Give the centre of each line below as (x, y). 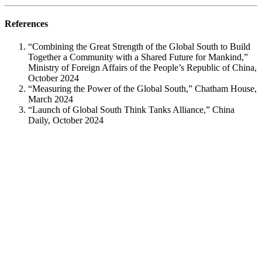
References (26, 24)
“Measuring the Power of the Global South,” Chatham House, (142, 89)
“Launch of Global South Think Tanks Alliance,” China (131, 110)
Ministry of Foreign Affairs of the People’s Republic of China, (142, 68)
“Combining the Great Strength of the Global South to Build (139, 47)
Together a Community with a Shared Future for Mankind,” (138, 57)
